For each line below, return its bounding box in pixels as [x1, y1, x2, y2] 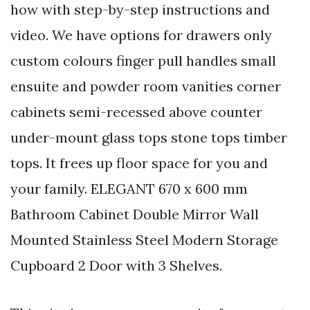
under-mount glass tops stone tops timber [10, 128, 287, 146]
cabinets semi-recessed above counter [10, 102, 262, 120]
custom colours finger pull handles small [10, 51, 276, 69]
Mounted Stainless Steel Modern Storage [10, 230, 278, 248]
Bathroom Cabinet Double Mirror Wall [10, 205, 259, 223]
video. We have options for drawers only [10, 26, 272, 44]
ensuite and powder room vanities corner [10, 77, 281, 95]
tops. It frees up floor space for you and [10, 154, 268, 172]
